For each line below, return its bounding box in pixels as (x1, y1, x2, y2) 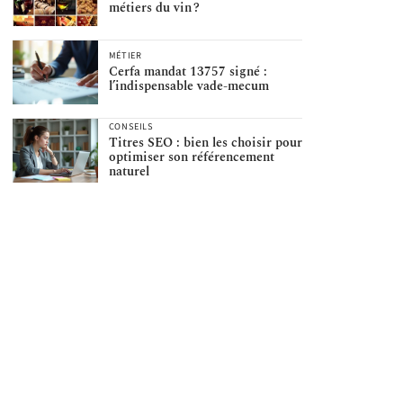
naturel (108, 162, 149, 182)
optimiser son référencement (108, 148, 274, 167)
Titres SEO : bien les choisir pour (108, 133, 302, 153)
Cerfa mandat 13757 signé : (108, 62, 267, 82)
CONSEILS (108, 120, 154, 134)
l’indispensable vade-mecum (108, 76, 269, 96)
